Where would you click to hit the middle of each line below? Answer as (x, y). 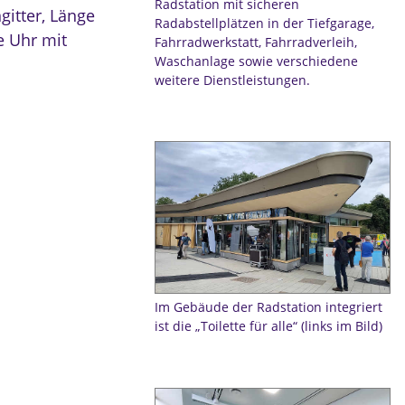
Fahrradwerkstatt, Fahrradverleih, (255, 42)
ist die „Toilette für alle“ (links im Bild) (268, 326)
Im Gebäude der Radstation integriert (268, 307)
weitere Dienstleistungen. (232, 80)
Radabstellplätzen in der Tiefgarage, (264, 23)
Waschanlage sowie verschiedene (256, 61)
